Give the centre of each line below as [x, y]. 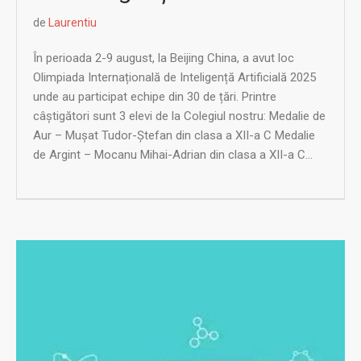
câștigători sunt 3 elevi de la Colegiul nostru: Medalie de [179, 116]
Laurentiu [73, 22]
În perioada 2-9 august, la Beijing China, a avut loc [164, 58]
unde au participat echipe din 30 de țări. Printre [155, 96]
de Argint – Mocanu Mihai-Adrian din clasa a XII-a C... [173, 154]
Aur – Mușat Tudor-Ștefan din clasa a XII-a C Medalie [174, 135]
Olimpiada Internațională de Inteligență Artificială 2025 [174, 77]
